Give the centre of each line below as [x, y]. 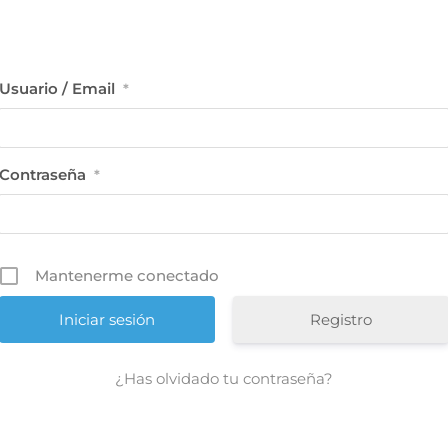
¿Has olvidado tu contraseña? [224, 378]
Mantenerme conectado [127, 275]
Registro [341, 319]
